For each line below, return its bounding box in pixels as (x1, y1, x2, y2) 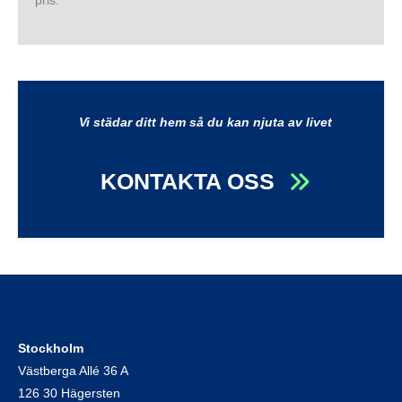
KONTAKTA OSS (100, 169, 275, 195)
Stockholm (18, 342, 83, 356)
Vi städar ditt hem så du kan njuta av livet (79, 115, 332, 129)
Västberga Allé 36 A (18, 364, 128, 379)
